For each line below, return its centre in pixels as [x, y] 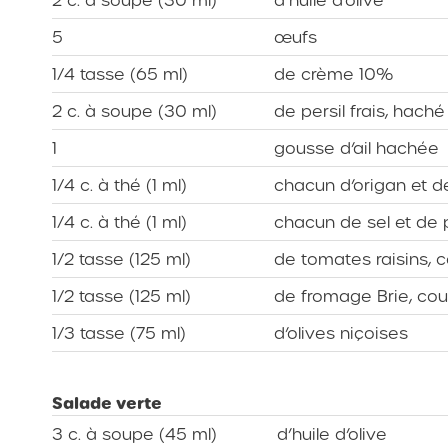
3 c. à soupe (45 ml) [135, 434]
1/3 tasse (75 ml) [119, 333]
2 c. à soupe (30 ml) [135, 111]
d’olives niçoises [341, 333]
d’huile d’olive [332, 434]
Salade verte [107, 403]
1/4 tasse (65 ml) [120, 74]
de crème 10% [334, 74]
